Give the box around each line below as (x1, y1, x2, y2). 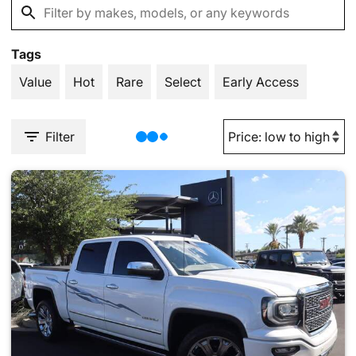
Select (164, 74, 201, 90)
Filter (45, 129, 75, 145)
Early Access (222, 74, 299, 90)
